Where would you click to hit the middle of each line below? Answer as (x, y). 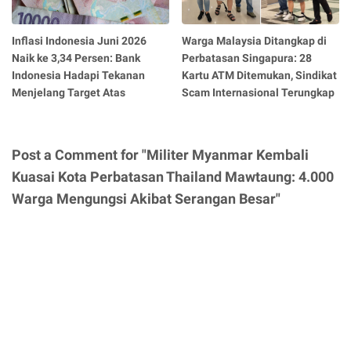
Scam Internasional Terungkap (259, 93)
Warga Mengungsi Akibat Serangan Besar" (146, 199)
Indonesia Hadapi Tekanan (78, 76)
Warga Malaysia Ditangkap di (255, 41)
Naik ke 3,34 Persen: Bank (76, 58)
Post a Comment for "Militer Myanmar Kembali (160, 155)
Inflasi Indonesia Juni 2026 (79, 41)
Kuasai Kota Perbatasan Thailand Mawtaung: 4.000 (173, 177)
